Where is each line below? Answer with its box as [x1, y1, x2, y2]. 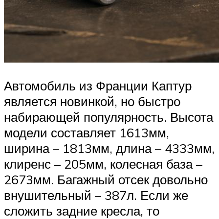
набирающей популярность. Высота [4, 109, 213, 125]
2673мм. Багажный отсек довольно [4, 172, 208, 188]
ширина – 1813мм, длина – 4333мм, [4, 140, 215, 156]
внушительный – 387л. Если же [4, 187, 188, 203]
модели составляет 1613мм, [4, 125, 169, 141]
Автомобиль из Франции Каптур [4, 78, 192, 94]
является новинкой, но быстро [4, 93, 180, 109]
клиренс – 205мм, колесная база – [4, 156, 202, 172]
